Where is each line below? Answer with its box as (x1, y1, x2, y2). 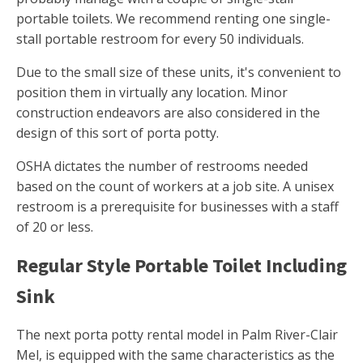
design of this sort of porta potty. (16, 124, 219, 143)
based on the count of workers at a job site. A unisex (16, 177, 334, 196)
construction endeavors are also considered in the (16, 104, 320, 122)
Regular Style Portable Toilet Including (16, 253, 347, 279)
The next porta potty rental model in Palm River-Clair (16, 326, 338, 344)
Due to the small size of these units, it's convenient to (16, 63, 341, 82)
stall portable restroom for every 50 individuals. (16, 30, 304, 49)
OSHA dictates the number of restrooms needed (16, 157, 308, 176)
